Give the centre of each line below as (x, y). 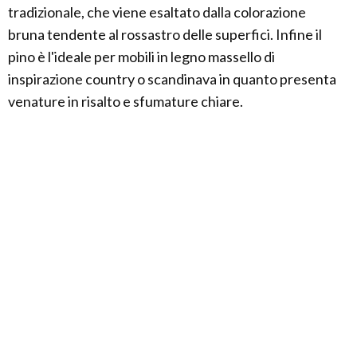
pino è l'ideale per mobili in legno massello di (141, 57)
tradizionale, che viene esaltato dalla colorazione (157, 12)
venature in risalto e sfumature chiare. (126, 102)
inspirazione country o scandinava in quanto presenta (172, 79)
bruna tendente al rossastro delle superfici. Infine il (165, 35)
